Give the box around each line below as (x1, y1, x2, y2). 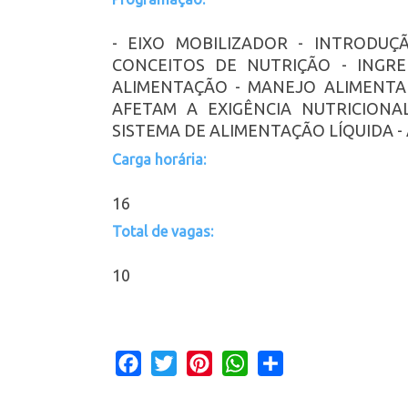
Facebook (141, 352, 204, 370)
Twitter (177, 352, 224, 370)
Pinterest (212, 352, 270, 370)
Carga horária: (112, 150, 206, 168)
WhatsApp (248, 352, 317, 370)
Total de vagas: (112, 223, 213, 240)
